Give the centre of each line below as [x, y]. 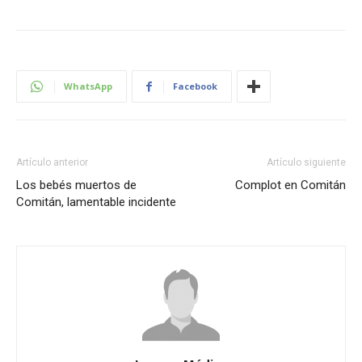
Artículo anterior [52, 162]
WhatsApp [88, 86]
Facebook [195, 86]
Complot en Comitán [290, 185]
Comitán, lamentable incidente [96, 202]
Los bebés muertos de [76, 185]
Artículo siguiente [306, 162]
